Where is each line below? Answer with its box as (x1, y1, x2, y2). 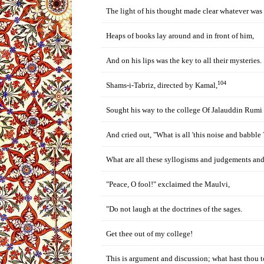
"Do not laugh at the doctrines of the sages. (106, 204, 242, 213)
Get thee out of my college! (106, 229, 193, 238)
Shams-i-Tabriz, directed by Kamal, (106, 81, 217, 90)
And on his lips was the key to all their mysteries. (106, 56, 262, 65)
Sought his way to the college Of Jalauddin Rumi (106, 105, 262, 114)
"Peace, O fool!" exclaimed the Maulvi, (106, 180, 230, 189)
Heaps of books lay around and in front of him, (106, 31, 254, 40)
